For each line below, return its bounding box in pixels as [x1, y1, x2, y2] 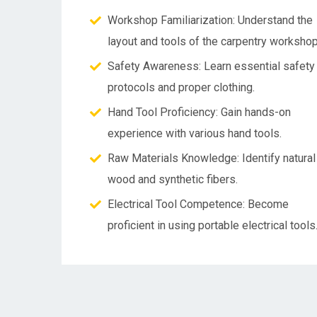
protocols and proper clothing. [108, 81, 255, 94]
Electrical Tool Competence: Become [108, 197, 289, 211]
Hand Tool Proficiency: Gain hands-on [108, 105, 291, 119]
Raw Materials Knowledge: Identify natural [108, 151, 316, 165]
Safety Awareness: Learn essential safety [108, 59, 315, 73]
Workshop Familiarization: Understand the [108, 13, 313, 27]
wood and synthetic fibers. [108, 173, 238, 186]
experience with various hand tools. [108, 127, 282, 140]
